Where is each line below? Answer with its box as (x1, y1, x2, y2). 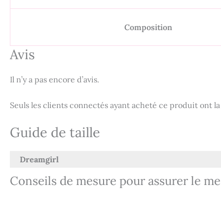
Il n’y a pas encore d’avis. (10, 74, 99, 85)
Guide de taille (10, 124, 100, 141)
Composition (124, 22, 172, 33)
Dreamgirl (20, 154, 59, 165)
